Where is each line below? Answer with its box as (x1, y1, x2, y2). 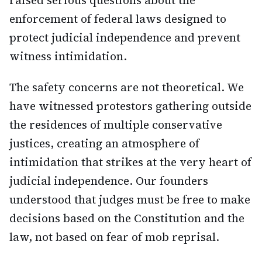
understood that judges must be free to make (9, 192, 250, 208)
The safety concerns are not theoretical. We (9, 80, 244, 95)
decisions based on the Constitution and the (9, 211, 244, 226)
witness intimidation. (9, 49, 127, 64)
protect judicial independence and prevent (9, 30, 240, 46)
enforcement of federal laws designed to (9, 11, 226, 27)
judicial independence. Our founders (9, 173, 208, 189)
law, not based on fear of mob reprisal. (9, 229, 219, 245)
